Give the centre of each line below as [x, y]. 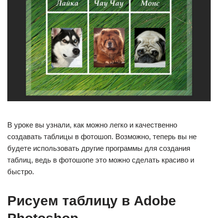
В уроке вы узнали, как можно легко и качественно [92, 125]
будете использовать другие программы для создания [99, 148]
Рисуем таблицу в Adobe [92, 200]
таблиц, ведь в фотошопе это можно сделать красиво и [101, 160]
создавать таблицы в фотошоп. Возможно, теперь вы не [102, 136]
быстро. [21, 171]
